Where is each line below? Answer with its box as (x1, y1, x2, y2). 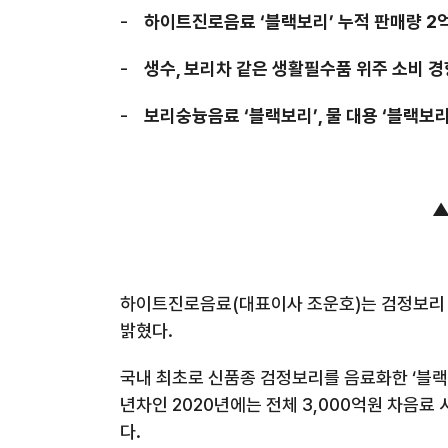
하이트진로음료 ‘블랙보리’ (144, 11, 338, 32)
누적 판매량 (338, 11, 422, 32)
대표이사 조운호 (239, 293, 355, 314)
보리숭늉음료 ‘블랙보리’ (144, 105, 318, 126)
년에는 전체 (214, 394, 298, 415)
